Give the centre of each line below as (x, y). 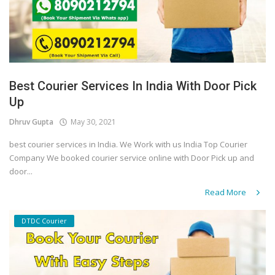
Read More (227, 192)
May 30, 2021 (91, 122)
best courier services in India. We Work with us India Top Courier (128, 145)
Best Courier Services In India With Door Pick (133, 86)
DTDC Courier (44, 221)
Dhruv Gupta (31, 122)
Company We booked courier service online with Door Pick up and (132, 158)
